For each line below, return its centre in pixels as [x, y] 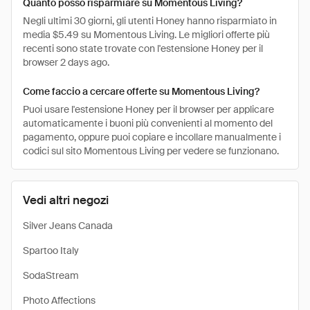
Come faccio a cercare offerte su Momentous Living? [141, 91]
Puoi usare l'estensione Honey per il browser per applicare [148, 109]
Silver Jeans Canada [68, 226]
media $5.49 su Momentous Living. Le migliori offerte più [146, 35]
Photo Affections [59, 300]
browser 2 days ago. [66, 62]
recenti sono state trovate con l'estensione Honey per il [143, 48]
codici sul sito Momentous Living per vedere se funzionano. [151, 151]
